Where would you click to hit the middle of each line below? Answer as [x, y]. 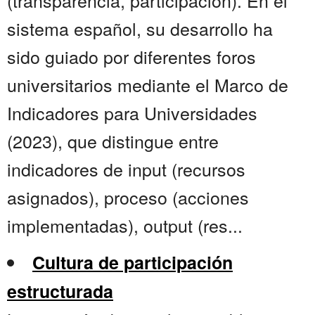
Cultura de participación [133, 263]
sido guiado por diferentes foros [131, 57]
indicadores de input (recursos [126, 169]
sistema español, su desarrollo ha [140, 28]
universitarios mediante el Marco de [148, 85]
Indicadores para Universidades [132, 113]
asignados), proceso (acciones [128, 197]
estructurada [60, 291]
